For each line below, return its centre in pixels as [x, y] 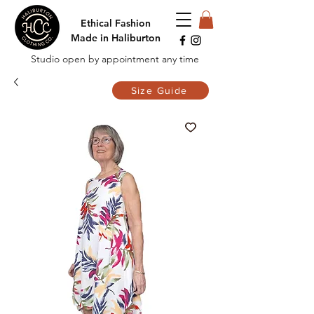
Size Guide [159, 91]
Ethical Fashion [116, 23]
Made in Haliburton [116, 38]
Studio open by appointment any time [115, 59]
